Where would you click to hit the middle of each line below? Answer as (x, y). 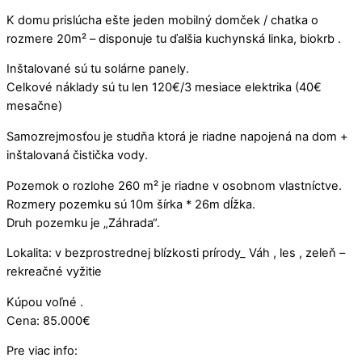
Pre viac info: (42, 351)
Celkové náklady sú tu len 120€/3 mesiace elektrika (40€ (164, 88)
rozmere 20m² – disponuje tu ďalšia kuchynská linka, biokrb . (174, 38)
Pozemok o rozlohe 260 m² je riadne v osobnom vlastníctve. (174, 185)
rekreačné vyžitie (54, 272)
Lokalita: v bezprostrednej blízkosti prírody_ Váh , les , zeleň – (176, 253)
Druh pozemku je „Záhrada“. (83, 223)
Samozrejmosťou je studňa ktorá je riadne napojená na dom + (177, 137)
